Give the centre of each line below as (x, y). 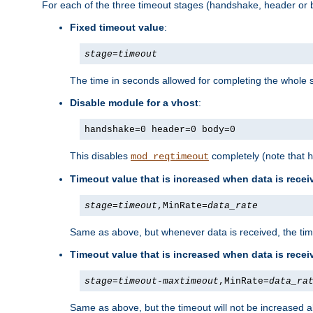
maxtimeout (191, 282)
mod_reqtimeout (170, 157)
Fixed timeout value (117, 28)
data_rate (233, 206)
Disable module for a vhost (134, 103)
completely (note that (258, 156)
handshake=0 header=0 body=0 (160, 130)
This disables (100, 156)
